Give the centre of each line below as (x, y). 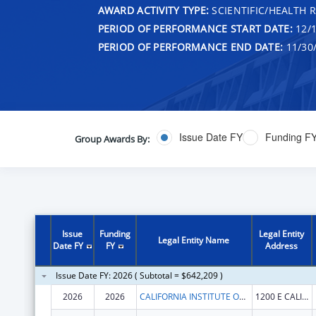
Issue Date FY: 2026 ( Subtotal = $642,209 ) (139, 275)
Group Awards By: (112, 139)
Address (282, 245)
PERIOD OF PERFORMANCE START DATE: (195, 28)
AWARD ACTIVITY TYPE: (153, 10)
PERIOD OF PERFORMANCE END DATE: (190, 47)
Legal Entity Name (194, 240)
